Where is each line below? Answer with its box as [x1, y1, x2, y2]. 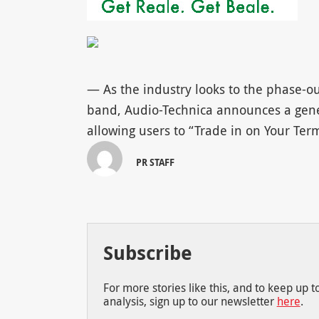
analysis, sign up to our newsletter [103, 293, 277, 310]
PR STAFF [136, 155, 175, 169]
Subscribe [103, 239, 192, 266]
